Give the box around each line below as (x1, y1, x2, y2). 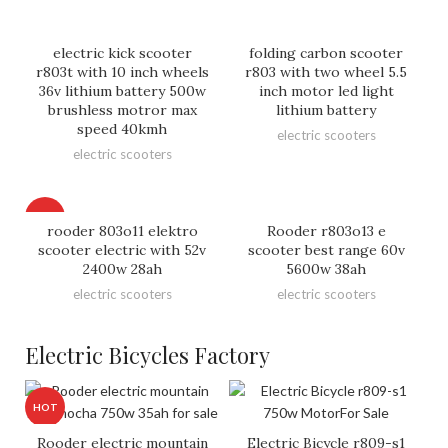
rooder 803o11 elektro (46, 221, 198, 240)
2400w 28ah (82, 259, 162, 278)
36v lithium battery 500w (38, 81, 206, 100)
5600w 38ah (286, 259, 366, 278)
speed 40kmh (77, 119, 167, 138)
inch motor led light (258, 81, 394, 100)
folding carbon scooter (249, 43, 403, 62)
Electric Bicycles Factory (25, 339, 270, 370)
